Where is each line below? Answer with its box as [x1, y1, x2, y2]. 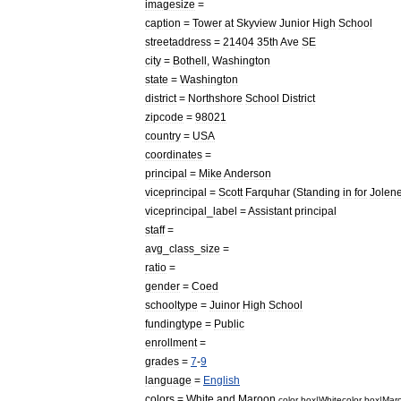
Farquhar [245, 186, 290, 198]
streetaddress [145, 36, 211, 47]
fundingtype [145, 318, 202, 329]
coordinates [145, 149, 202, 160]
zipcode [145, 111, 183, 123]
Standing [296, 186, 340, 198]
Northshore [188, 92, 243, 104]
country [145, 130, 181, 141]
